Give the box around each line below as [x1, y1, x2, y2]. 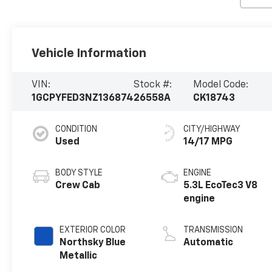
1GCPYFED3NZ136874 [32, 93, 134, 103]
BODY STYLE [55, 168, 103, 177]
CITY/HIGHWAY [183, 124, 241, 134]
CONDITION [55, 124, 98, 134]
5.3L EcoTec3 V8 [183, 180, 258, 191]
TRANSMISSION [183, 225, 243, 234]
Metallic [59, 251, 98, 261]
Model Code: [193, 80, 249, 90]
